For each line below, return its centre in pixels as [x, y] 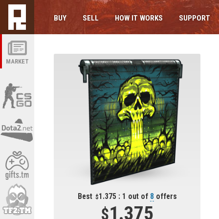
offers [165, 197]
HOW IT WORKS [139, 18]
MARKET [17, 61]
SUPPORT [195, 18]
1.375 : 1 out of [124, 197]
